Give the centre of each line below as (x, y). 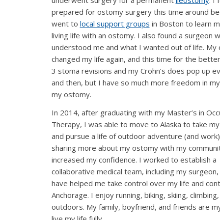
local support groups (115, 24)
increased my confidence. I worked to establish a (134, 160)
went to (66, 24)
